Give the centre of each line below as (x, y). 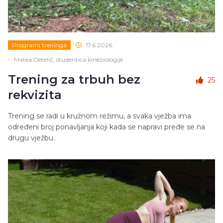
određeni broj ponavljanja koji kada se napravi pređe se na (107, 127)
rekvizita (35, 95)
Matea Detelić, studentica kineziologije (68, 60)
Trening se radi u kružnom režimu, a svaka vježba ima (100, 116)
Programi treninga (39, 45)
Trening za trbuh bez (74, 80)
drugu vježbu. (31, 138)
